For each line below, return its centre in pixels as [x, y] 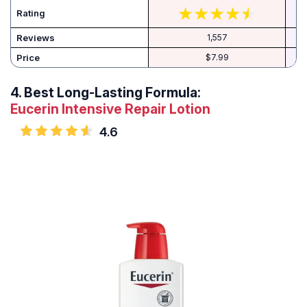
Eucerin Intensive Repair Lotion [110, 109]
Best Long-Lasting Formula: [112, 93]
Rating [31, 13]
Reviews [36, 38]
